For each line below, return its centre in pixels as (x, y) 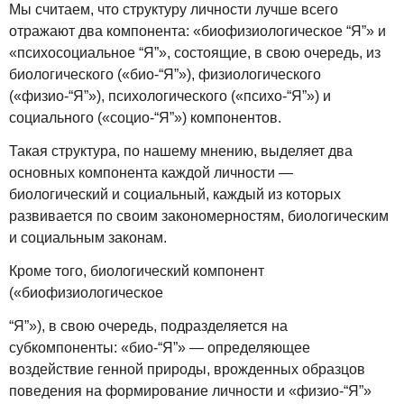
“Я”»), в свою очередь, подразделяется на (148, 326)
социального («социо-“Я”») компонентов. (145, 118)
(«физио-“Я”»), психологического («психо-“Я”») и (170, 96)
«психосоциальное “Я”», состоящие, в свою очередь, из (195, 53)
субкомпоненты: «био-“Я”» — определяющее (160, 347)
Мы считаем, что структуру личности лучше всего (174, 10)
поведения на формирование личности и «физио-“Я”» (190, 390)
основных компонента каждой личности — (151, 172)
